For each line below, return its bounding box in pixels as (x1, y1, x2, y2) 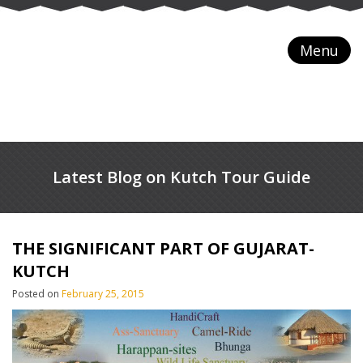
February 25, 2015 (62, 287, 144, 301)
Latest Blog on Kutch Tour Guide (53, 166, 310, 188)
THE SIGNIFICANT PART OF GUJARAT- (12, 237, 314, 259)
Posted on (12, 287, 62, 301)
